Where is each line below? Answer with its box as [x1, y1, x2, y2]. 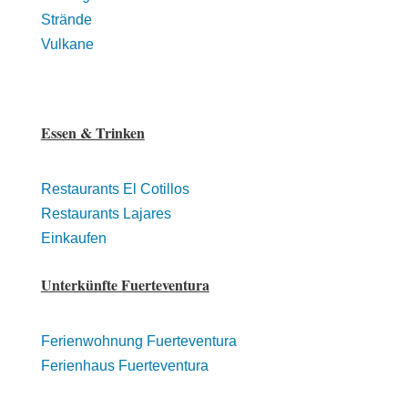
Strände [40, 12, 92, 27]
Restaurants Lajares [40, 206, 171, 221]
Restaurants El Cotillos [40, 181, 189, 197]
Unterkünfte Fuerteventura [40, 274, 209, 295]
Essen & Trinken [40, 122, 145, 143]
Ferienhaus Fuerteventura [40, 358, 209, 373]
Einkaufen [40, 230, 107, 246]
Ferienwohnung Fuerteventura [40, 333, 237, 349]
